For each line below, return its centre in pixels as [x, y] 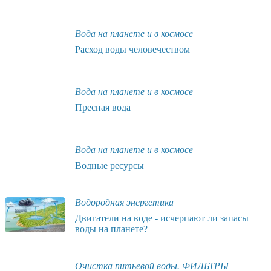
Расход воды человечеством [132, 49]
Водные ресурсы [109, 165]
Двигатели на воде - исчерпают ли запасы [162, 218]
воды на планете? [111, 229]
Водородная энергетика [124, 202]
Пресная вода [103, 107]
